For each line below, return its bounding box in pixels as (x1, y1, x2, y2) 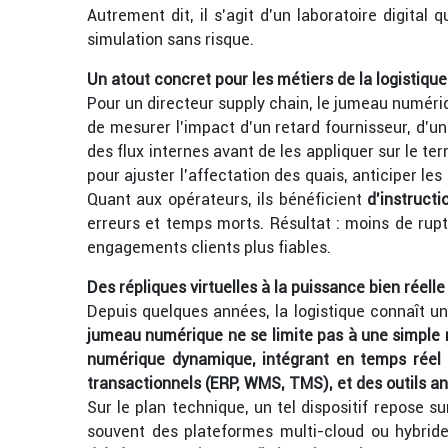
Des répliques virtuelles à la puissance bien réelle (87, 277, 445, 298)
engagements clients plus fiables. (87, 237, 331, 258)
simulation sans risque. (87, 29, 254, 50)
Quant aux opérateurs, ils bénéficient (87, 189, 367, 210)
